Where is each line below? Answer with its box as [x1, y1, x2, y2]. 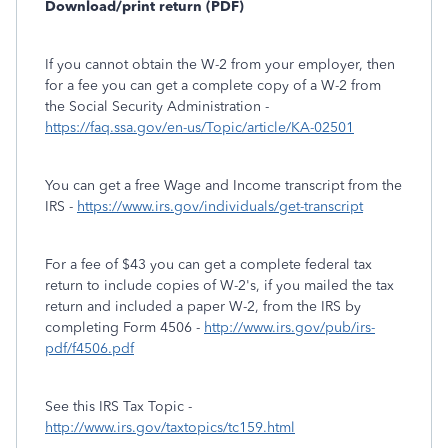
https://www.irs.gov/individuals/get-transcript [77, 198, 363, 215]
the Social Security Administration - [45, 98, 269, 115]
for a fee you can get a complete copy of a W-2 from [45, 77, 381, 94]
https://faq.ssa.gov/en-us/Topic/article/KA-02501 [45, 119, 354, 136]
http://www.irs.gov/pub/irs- [204, 319, 375, 336]
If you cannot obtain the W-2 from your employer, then [45, 56, 395, 73]
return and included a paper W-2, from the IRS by [45, 298, 361, 315]
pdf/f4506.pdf [45, 340, 134, 357]
